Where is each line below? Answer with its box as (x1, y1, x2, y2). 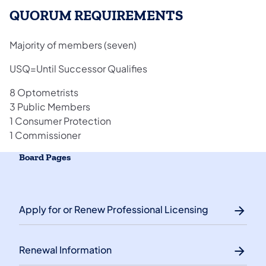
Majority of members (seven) (9, 38, 138, 51)
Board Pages (19, 151, 71, 163)
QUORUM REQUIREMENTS (9, 7, 183, 24)
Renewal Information (19, 243, 112, 256)
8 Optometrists (9, 85, 80, 99)
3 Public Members (9, 100, 92, 113)
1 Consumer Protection (9, 114, 113, 127)
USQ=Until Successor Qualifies (9, 62, 147, 75)
